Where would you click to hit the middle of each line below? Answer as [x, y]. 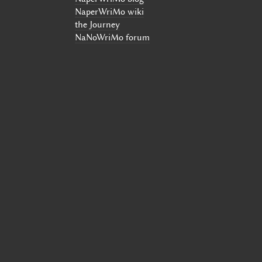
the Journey [97, 24]
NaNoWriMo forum [112, 37]
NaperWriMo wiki [109, 11]
